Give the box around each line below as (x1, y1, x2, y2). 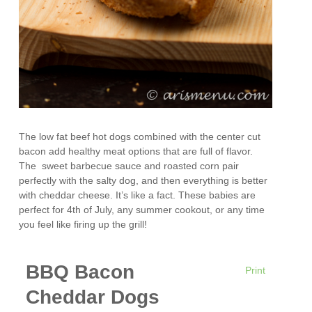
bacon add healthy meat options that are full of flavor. (19, 145, 253, 157)
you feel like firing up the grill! (19, 218, 148, 230)
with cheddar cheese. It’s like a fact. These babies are (19, 189, 256, 201)
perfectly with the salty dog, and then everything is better (19, 174, 268, 186)
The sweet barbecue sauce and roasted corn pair (19, 159, 240, 171)
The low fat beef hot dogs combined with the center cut (19, 130, 261, 142)
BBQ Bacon (26, 260, 135, 283)
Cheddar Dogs (26, 286, 160, 308)
